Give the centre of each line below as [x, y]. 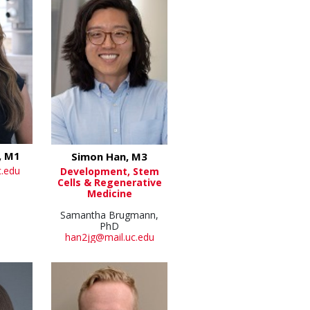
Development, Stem [109, 172]
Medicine [109, 194]
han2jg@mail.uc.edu [109, 237]
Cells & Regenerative [109, 183]
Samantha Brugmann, [110, 215]
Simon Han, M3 [110, 157]
